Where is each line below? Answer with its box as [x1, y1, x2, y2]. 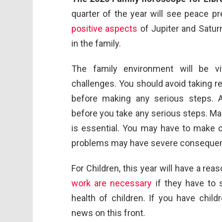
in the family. [71, 38, 121, 49]
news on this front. [71, 207, 145, 218]
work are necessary [71, 177, 152, 188]
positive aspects [71, 23, 138, 34]
